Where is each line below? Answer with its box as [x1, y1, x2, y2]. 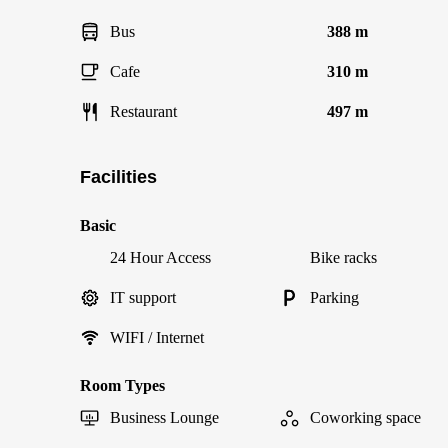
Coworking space [310, 409, 421, 426]
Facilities [80, 167, 157, 187]
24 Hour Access [110, 249, 211, 266]
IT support [110, 289, 176, 306]
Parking [310, 289, 359, 306]
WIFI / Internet [110, 329, 204, 346]
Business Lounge [110, 409, 219, 426]
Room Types [80, 377, 165, 394]
